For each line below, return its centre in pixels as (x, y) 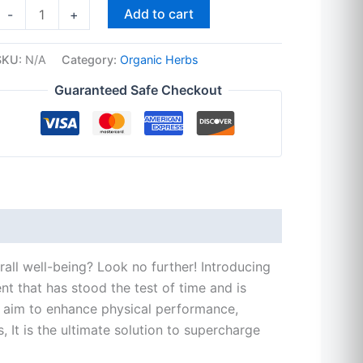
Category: (90, 59)
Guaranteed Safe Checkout (138, 90)
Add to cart (158, 13)
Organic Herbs (159, 59)
